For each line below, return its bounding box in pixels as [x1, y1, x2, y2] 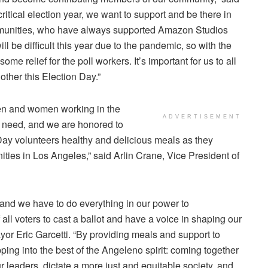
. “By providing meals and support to [68, 227, 220, 241]
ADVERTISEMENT [163, 113, 242, 120]
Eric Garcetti [16, 227, 68, 241]
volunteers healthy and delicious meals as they [13, 132, 213, 147]
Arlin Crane [114, 148, 162, 162]
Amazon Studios [158, 22, 228, 36]
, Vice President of [162, 148, 239, 162]
